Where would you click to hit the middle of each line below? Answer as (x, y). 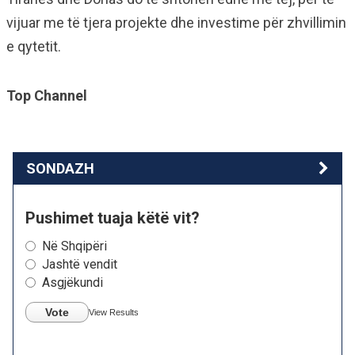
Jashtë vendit (80, 264)
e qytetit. (34, 46)
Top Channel (47, 95)
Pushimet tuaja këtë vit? (113, 218)
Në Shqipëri (74, 246)
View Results (114, 312)
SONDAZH (60, 168)
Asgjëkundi (73, 282)
